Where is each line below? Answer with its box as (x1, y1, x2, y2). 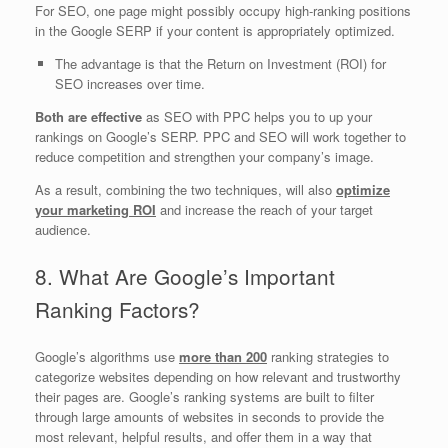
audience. (35, 219, 91, 239)
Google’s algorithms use (35, 347, 179, 367)
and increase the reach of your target (156, 199, 373, 219)
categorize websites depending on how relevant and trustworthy (35, 367, 401, 387)
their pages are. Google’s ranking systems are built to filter (35, 387, 374, 407)
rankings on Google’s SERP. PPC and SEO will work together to (35, 126, 406, 146)
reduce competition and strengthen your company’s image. (35, 146, 374, 166)
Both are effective (35, 106, 142, 126)
